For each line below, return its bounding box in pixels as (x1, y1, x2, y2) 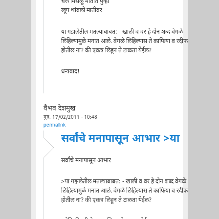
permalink (43, 122, 66, 129)
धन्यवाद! (61, 67, 80, 76)
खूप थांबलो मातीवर (61, 7, 102, 15)
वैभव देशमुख (43, 104, 75, 113)
